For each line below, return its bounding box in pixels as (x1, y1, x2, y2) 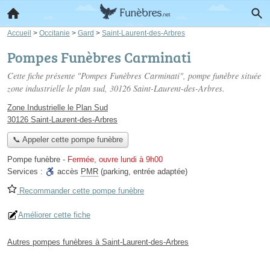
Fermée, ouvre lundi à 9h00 (67, 155, 163, 165)
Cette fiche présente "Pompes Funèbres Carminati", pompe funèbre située (7, 70, 261, 81)
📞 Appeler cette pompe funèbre (12, 135, 123, 145)
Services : (7, 167, 45, 177)
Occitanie (39, 29, 70, 37)
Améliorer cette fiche (18, 210, 90, 220)
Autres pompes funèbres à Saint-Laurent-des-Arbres (7, 237, 189, 247)
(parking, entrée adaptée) (98, 167, 187, 177)
